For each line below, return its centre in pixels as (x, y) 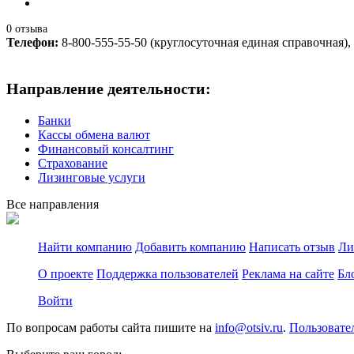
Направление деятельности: (109, 88)
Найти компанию (85, 247)
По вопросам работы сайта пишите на (111, 327)
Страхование (73, 163)
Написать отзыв (292, 247)
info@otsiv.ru (249, 327)
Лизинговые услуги (92, 177)
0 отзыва (27, 28)
